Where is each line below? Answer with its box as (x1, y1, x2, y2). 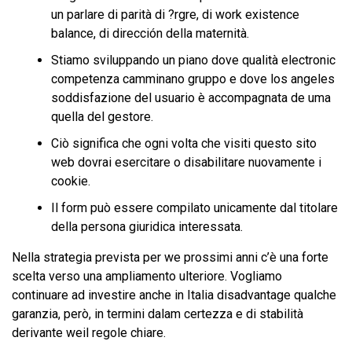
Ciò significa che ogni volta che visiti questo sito (51, 136, 317, 151)
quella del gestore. (51, 109, 153, 124)
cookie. (51, 174, 90, 189)
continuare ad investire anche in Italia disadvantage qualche (12, 288, 336, 302)
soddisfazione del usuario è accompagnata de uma (51, 90, 331, 105)
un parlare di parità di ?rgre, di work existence (51, 7, 299, 22)
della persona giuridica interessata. (51, 219, 243, 234)
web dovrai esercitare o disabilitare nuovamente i (51, 155, 321, 170)
